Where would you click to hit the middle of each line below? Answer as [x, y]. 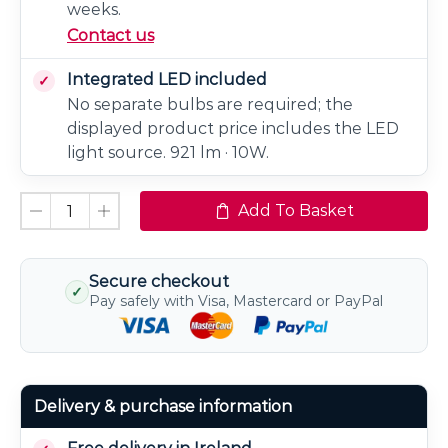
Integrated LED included [167, 79]
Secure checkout [159, 282]
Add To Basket [295, 211]
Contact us [110, 35]
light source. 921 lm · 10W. [168, 152]
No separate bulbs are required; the [210, 104]
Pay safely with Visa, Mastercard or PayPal [236, 301]
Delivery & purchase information [163, 406]
